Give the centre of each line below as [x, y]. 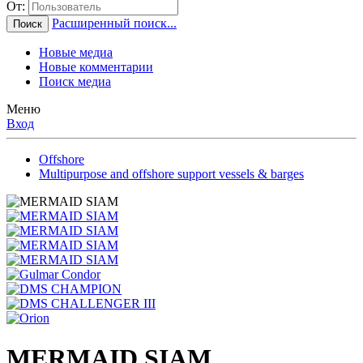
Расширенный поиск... [114, 23]
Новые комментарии [96, 67]
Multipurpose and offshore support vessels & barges [171, 174]
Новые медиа [76, 53]
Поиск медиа [75, 82]
